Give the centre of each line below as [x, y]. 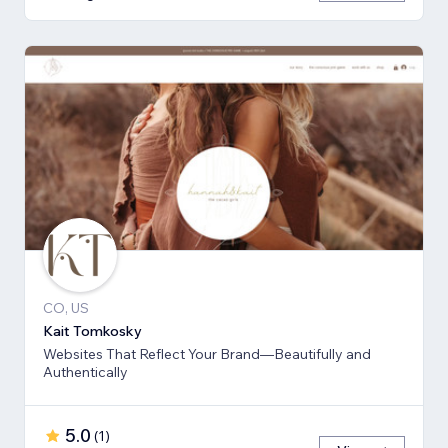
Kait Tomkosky [92, 330]
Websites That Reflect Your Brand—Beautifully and [207, 353]
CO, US [66, 307]
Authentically [85, 371]
